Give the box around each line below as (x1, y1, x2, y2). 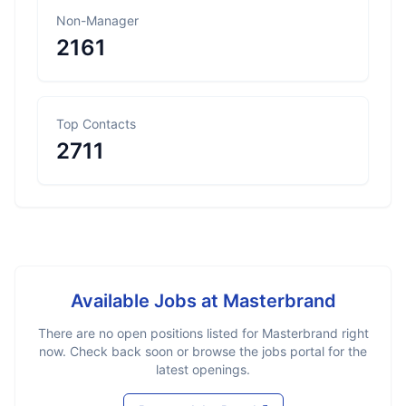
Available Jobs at (70, 290, 223, 312)
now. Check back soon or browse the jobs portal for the (39, 343, 367, 359)
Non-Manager (56, 13, 139, 28)
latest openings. (156, 362, 250, 377)
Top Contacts (56, 116, 136, 131)
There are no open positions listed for (37, 325, 262, 341)
